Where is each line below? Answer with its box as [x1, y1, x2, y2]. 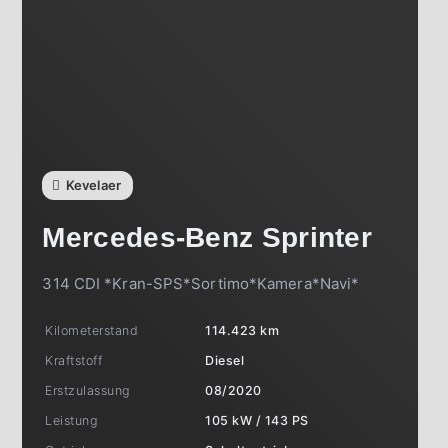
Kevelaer [65, 176, 122, 193]
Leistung [45, 412, 99, 428]
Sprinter [261, 221, 373, 253]
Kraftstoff [45, 352, 103, 368]
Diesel [205, 352, 245, 368]
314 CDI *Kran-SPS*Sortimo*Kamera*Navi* [42, 273, 360, 293]
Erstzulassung [45, 382, 131, 398]
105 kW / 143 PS [205, 412, 309, 428]
